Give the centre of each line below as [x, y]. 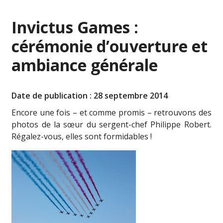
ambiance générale [85, 65]
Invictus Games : [75, 27]
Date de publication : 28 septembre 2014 [90, 96]
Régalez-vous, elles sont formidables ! [82, 136]
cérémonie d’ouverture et [110, 46]
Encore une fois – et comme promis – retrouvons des [111, 112]
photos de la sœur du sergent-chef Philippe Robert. [111, 124]
